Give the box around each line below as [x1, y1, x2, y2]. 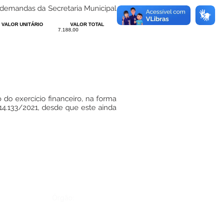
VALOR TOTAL [70, 22, 104, 27]
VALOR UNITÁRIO [1, 22, 43, 27]
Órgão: [52, 193, 74, 202]
